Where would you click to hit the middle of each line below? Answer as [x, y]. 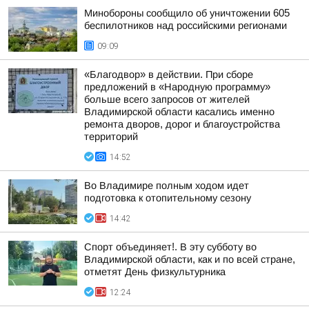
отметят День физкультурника [155, 272]
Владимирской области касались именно [179, 112]
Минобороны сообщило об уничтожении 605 [187, 13]
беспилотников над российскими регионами [186, 26]
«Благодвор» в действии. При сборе [169, 74]
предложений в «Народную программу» [177, 87]
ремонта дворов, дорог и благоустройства [182, 124]
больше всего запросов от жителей [167, 99]
